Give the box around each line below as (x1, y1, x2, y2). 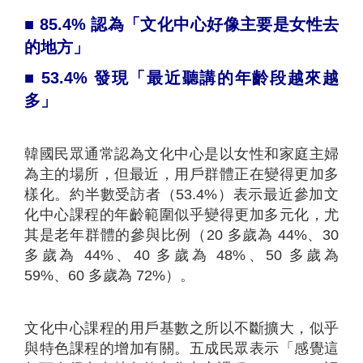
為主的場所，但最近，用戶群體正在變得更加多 (24, 165, 339, 182)
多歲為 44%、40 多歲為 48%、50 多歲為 (24, 246, 339, 263)
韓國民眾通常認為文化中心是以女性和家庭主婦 (24, 145, 339, 162)
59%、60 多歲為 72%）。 (24, 267, 194, 284)
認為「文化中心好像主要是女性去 (91, 15, 340, 33)
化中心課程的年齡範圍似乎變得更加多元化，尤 (24, 206, 339, 223)
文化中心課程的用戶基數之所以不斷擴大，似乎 (24, 319, 339, 336)
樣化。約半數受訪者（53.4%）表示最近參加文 (24, 186, 339, 203)
